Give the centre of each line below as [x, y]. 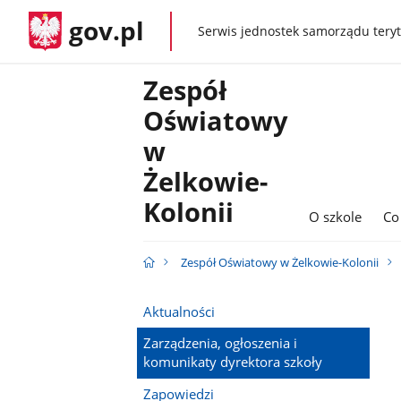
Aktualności [179, 311]
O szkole [336, 217]
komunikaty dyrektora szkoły [232, 362]
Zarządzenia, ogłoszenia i [220, 343]
